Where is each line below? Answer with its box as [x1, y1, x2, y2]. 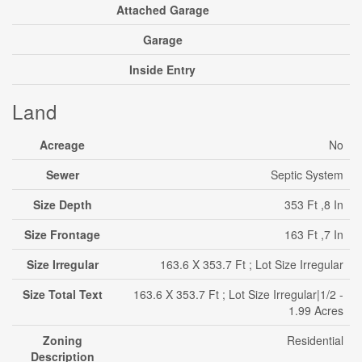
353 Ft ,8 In [284, 196, 343, 213]
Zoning [42, 332, 82, 348]
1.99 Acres [288, 302, 343, 318]
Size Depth [32, 196, 92, 213]
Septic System [271, 166, 343, 183]
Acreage [40, 137, 85, 153]
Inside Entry [129, 61, 196, 78]
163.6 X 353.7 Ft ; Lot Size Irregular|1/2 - [133, 286, 343, 302]
